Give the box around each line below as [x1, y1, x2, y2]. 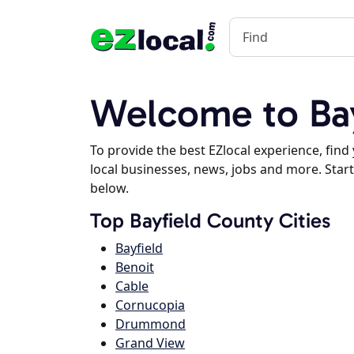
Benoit [115, 258, 154, 276]
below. [90, 179, 129, 197]
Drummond [115, 315, 186, 333]
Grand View [115, 334, 185, 352]
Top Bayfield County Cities [90, 209, 330, 233]
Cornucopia [115, 296, 185, 314]
